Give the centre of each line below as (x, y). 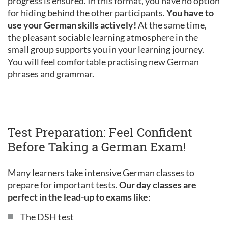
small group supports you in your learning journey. (106, 49)
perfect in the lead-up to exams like (78, 197)
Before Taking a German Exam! (97, 147)
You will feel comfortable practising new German (103, 62)
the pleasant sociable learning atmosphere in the (103, 37)
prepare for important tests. (63, 185)
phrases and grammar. (51, 74)
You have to (190, 13)
